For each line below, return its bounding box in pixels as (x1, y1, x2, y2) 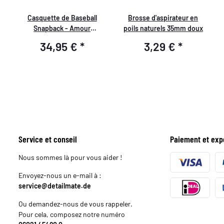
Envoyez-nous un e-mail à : (18, 170, 102, 179)
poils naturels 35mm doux (123, 23, 203, 32)
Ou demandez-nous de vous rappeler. (18, 199, 133, 208)
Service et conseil (18, 133, 77, 144)
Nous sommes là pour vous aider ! (18, 152, 122, 161)
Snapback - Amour (33, 23, 91, 32)
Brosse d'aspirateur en (128, 13, 198, 22)
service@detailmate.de (18, 181, 91, 190)
